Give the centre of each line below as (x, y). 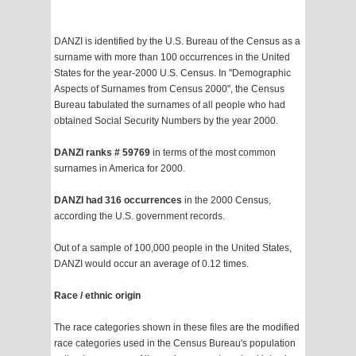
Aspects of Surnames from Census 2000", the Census (169, 89)
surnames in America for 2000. (120, 169)
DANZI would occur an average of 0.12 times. (151, 264)
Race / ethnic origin (97, 296)
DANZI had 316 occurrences (118, 201)
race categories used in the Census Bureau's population (175, 344)
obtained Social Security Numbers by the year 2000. (166, 121)
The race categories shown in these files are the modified (177, 328)
